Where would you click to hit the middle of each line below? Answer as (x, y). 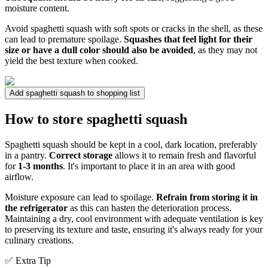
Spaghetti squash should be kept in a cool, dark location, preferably (131, 145)
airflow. (19, 177)
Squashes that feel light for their (188, 39)
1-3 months (40, 166)
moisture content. (37, 8)
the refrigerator (36, 208)
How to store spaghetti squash (96, 119)
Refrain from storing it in (207, 197)
